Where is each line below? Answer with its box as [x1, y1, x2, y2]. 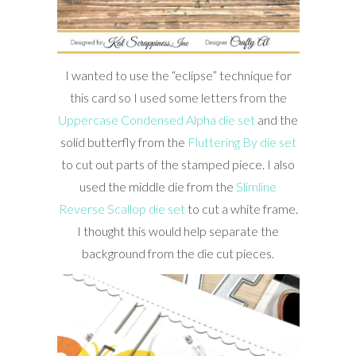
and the [255, 111, 298, 127]
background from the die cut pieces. [82, 245, 274, 261]
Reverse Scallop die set [58, 200, 185, 216]
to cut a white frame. [184, 200, 298, 216]
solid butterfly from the [60, 133, 188, 149]
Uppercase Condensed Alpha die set [58, 111, 255, 127]
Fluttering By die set [187, 133, 296, 149]
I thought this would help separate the [77, 222, 279, 238]
